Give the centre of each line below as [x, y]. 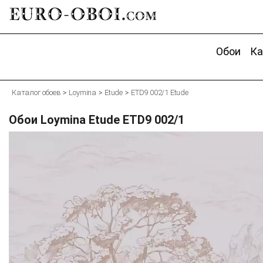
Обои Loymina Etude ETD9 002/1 [97, 120]
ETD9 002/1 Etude [160, 92]
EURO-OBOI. [67, 14]
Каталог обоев [36, 92]
